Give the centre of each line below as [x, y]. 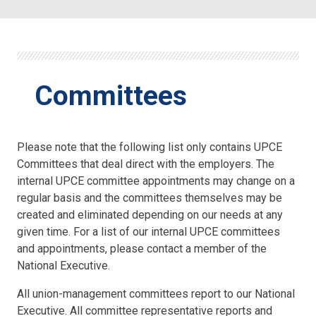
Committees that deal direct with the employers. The [146, 164]
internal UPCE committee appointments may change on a [156, 181]
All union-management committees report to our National [156, 294]
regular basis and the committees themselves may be [150, 198]
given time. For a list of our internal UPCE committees [149, 232]
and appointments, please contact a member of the [142, 249]
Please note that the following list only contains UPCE [150, 147]
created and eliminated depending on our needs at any [150, 215]
